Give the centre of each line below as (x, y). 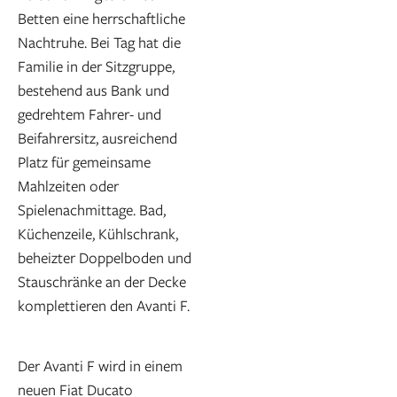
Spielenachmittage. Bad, (92, 210)
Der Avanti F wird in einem (100, 366)
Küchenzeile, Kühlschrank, (98, 234)
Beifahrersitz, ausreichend (97, 138)
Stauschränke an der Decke (102, 281)
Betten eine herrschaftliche (101, 18)
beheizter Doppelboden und (105, 257)
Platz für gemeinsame (84, 162)
